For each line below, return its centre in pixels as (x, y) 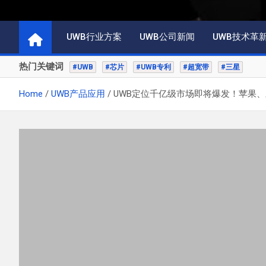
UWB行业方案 (94, 37)
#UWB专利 (153, 67)
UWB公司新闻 (167, 37)
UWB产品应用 (78, 94)
